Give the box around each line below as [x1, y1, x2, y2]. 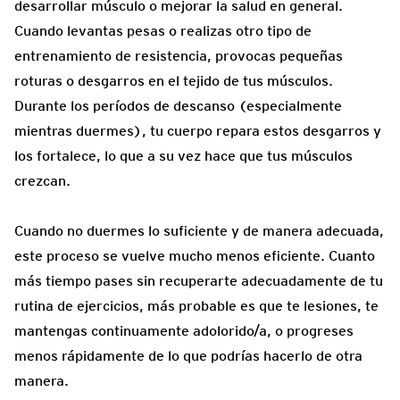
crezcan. [14, 172, 71, 190]
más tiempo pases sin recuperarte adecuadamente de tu [14, 272, 383, 290]
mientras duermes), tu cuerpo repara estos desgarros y [14, 122, 381, 140]
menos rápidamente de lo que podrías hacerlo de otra [14, 347, 362, 365]
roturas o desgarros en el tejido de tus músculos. [14, 72, 333, 90]
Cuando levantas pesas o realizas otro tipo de [14, 22, 312, 40]
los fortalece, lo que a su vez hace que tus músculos [14, 147, 353, 165]
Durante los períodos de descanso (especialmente [14, 97, 342, 115]
